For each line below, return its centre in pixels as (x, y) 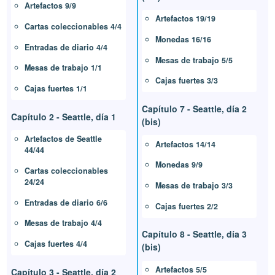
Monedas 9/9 (179, 165)
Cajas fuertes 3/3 (187, 81)
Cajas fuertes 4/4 (56, 243)
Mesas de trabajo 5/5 (194, 60)
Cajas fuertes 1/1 (56, 88)
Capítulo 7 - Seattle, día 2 (194, 109)
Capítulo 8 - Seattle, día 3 (194, 234)
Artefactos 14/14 (185, 144)
